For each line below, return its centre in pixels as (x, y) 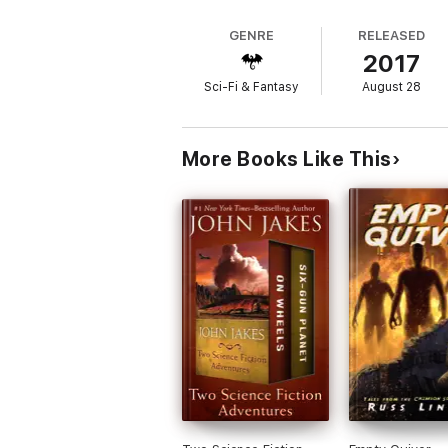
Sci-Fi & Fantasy (252, 87)
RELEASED (391, 35)
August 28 (392, 87)
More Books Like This (287, 159)
